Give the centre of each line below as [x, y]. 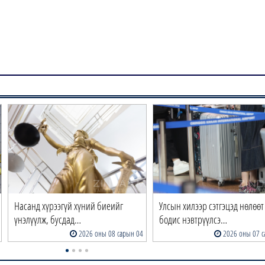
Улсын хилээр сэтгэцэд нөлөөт [211, 206]
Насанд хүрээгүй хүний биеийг [69, 206]
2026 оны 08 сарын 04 [110, 234]
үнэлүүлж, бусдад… [48, 220]
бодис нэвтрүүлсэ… [193, 220]
